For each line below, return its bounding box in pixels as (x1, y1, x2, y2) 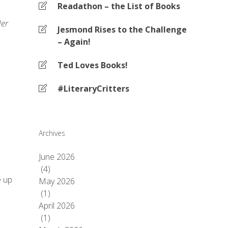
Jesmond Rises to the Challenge (58, 24, 187, 35)
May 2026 (39, 176, 75, 187)
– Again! (58, 36, 91, 47)
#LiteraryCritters (58, 83, 129, 94)
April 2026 (39, 200, 75, 211)
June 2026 (39, 151, 75, 162)
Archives (39, 128, 65, 138)
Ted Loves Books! (58, 60, 128, 71)
